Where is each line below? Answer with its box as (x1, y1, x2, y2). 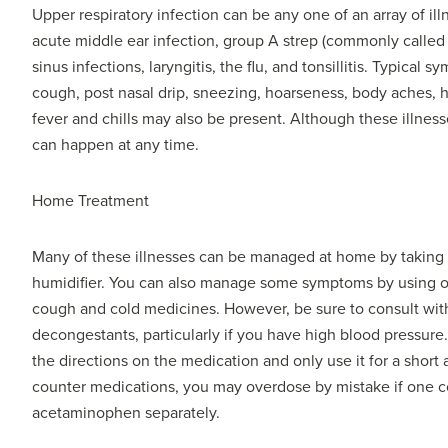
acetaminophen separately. (32, 402, 220, 423)
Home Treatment (32, 190, 149, 211)
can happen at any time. (32, 134, 199, 155)
